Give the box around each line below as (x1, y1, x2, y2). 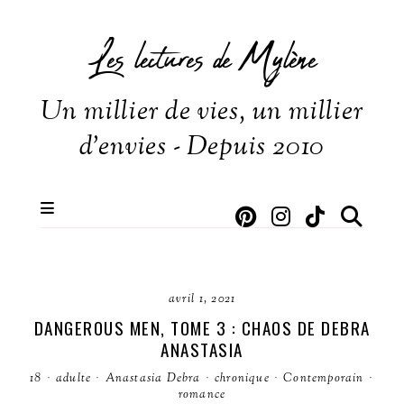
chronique (215, 371, 270, 387)
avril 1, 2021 (168, 291, 236, 308)
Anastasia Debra (105, 371, 201, 387)
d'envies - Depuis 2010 (78, 128, 326, 167)
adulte (55, 371, 92, 387)
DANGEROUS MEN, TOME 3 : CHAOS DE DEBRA (33, 315, 371, 340)
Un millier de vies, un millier (40, 93, 364, 132)
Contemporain (283, 371, 364, 387)
